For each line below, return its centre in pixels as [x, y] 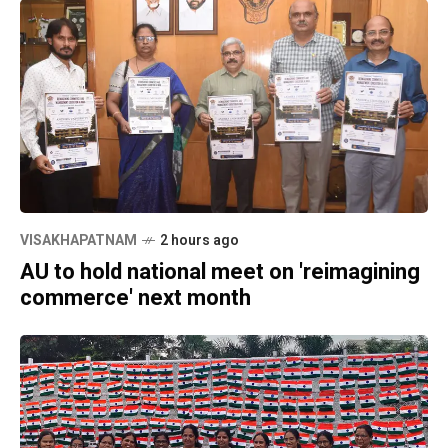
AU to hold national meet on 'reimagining [220, 271]
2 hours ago [199, 240]
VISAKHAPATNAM [78, 240]
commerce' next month [135, 297]
